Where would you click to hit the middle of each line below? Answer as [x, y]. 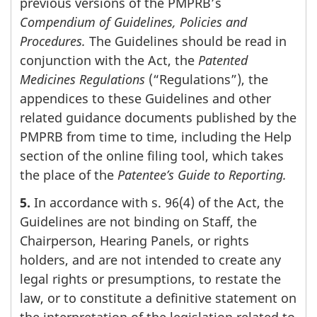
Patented [223, 60]
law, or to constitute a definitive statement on [158, 298]
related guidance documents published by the [158, 118]
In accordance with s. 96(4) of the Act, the [157, 202]
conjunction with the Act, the [109, 60]
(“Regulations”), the [207, 80]
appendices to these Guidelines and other [145, 99]
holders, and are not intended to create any [150, 259]
